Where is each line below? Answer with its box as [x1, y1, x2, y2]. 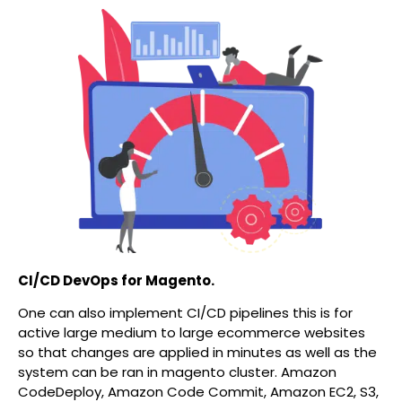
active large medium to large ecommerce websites [18, 323, 365, 343]
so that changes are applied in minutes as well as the [18, 343, 377, 363]
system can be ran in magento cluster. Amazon [18, 363, 336, 382]
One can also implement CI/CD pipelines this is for [18, 303, 353, 323]
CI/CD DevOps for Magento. [18, 271, 214, 291]
